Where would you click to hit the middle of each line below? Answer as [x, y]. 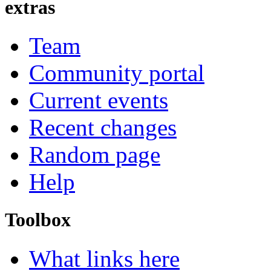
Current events [99, 100]
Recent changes [103, 128]
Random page [95, 155]
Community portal [117, 73]
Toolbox [38, 220]
